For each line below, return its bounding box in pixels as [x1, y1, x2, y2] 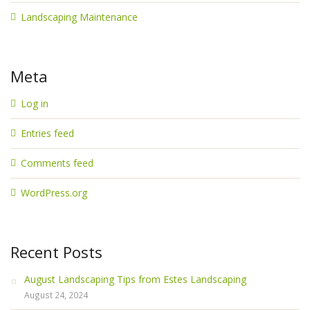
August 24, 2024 [24, 289, 88, 300]
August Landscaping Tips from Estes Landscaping [24, 273, 246, 286]
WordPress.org [21, 186, 87, 199]
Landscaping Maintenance [21, 10, 138, 24]
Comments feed [21, 156, 93, 170]
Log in [21, 97, 48, 110]
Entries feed [21, 127, 74, 140]
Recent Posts [10, 241, 102, 262]
